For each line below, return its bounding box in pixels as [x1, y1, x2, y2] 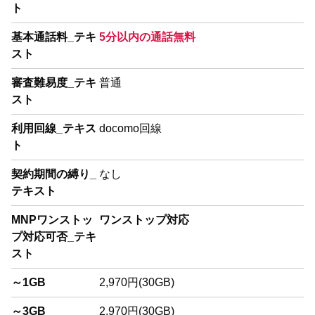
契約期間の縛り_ [11, 167, 96, 180]
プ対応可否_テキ [11, 230, 96, 243]
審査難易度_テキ [11, 76, 96, 89]
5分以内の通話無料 [98, 30, 195, 43]
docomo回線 [98, 122, 162, 134]
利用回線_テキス [11, 122, 96, 134]
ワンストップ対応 [98, 213, 189, 226]
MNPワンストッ [11, 213, 93, 226]
